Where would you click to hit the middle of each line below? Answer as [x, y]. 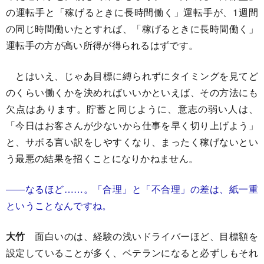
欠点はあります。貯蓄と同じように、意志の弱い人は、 [132, 109]
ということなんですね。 [59, 205]
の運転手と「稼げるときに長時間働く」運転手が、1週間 [132, 12]
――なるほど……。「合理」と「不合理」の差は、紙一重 [132, 189]
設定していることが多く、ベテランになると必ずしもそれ [132, 253]
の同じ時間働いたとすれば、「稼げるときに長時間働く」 [132, 29]
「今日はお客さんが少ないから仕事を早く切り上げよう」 [132, 125]
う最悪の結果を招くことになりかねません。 [102, 158]
